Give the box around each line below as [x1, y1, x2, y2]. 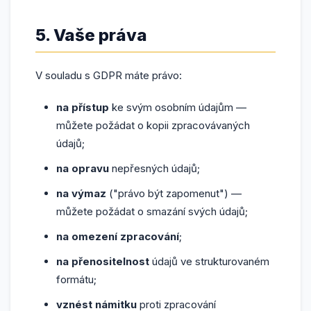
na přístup [56, 101, 109, 114]
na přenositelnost [56, 255, 149, 268]
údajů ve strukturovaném [149, 255, 269, 268]
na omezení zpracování [56, 230, 179, 243]
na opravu [56, 162, 109, 175]
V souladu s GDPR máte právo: [35, 69, 182, 82]
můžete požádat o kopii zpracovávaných [56, 119, 250, 132]
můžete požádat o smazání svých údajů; [56, 205, 248, 218]
